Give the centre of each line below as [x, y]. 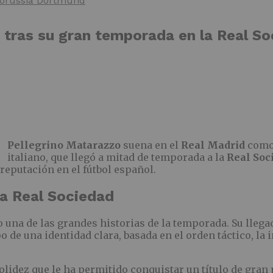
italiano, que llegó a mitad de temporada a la [117, 157]
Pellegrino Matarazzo [64, 145]
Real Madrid [213, 145]
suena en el [151, 145]
